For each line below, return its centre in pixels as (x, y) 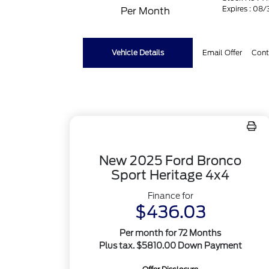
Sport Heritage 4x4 (171, 175)
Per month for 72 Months (171, 233)
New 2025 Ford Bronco (171, 161)
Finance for (170, 196)
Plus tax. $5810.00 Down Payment (170, 246)
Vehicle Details (138, 53)
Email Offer (222, 53)
